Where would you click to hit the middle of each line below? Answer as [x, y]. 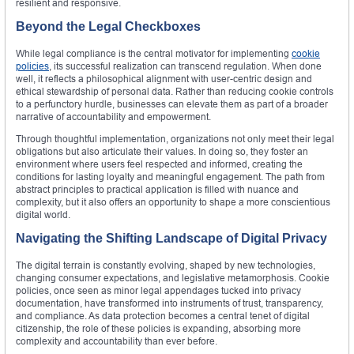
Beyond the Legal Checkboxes [108, 27]
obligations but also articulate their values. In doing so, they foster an [162, 152]
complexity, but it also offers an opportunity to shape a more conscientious [173, 202]
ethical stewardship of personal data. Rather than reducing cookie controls [175, 92]
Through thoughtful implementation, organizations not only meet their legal [175, 139]
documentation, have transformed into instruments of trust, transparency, [169, 303]
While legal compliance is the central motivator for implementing [154, 54]
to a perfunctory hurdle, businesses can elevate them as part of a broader [172, 104]
